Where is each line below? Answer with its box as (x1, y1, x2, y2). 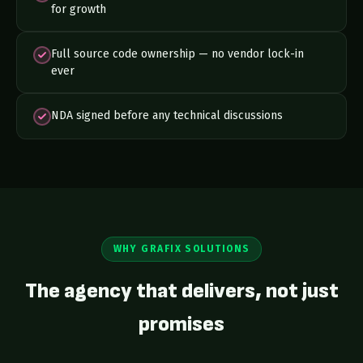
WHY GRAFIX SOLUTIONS (113, 243, 250, 254)
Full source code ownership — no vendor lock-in (51, 47, 304, 61)
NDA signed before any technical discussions (51, 109, 283, 122)
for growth (51, 2, 106, 16)
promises (139, 312, 224, 337)
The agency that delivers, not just (24, 279, 339, 304)
